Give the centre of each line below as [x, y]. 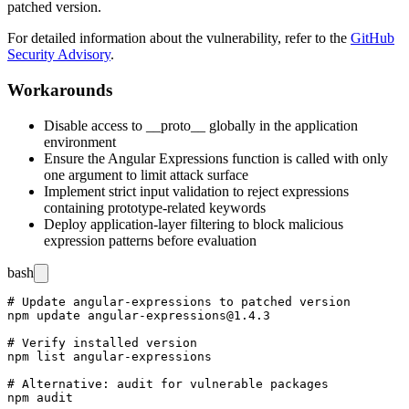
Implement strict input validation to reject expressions [196, 191]
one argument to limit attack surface [146, 174]
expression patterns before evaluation [150, 240]
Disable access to [95, 125]
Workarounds [60, 90]
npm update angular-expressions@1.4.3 [139, 315]
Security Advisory [59, 55]
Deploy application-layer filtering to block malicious [194, 224]
